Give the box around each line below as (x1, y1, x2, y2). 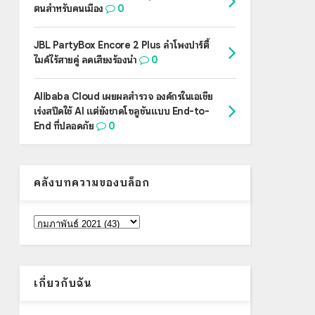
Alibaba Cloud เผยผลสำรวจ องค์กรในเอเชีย (33, 90, 213, 103)
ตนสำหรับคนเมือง (33, 2, 103, 15)
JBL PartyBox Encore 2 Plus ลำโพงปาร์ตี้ (33, 39, 210, 52)
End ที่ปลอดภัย (33, 120, 94, 133)
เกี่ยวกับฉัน (33, 276, 92, 291)
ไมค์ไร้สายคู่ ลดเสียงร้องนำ (33, 53, 137, 67)
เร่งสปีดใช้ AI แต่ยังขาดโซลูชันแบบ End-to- (33, 105, 210, 118)
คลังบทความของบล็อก (33, 176, 150, 191)
